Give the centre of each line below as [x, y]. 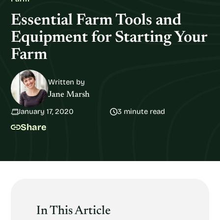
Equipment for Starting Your [109, 38]
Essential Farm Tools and [96, 21]
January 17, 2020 [46, 111]
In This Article [73, 211]
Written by [67, 82]
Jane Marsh [69, 95]
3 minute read [141, 111]
